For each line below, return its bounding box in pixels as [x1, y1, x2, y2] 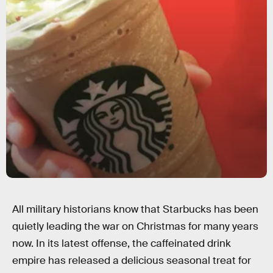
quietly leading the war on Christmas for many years [12, 220, 258, 233]
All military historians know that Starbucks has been [12, 203, 258, 216]
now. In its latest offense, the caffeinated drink [12, 237, 231, 250]
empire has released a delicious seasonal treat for [12, 254, 251, 267]
